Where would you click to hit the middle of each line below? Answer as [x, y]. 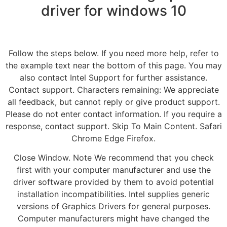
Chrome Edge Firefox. [113, 138]
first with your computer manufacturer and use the [113, 170]
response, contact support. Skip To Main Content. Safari [113, 126]
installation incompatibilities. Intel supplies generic [113, 194]
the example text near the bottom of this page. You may [113, 65]
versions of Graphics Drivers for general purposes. [113, 206]
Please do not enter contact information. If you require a [113, 114]
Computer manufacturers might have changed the [113, 219]
